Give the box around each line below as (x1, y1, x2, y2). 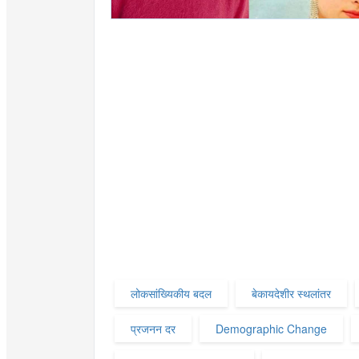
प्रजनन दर (131, 321, 175, 337)
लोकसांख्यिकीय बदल (131, 285, 212, 302)
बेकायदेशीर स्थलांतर (252, 285, 331, 302)
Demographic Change (216, 321, 327, 337)
